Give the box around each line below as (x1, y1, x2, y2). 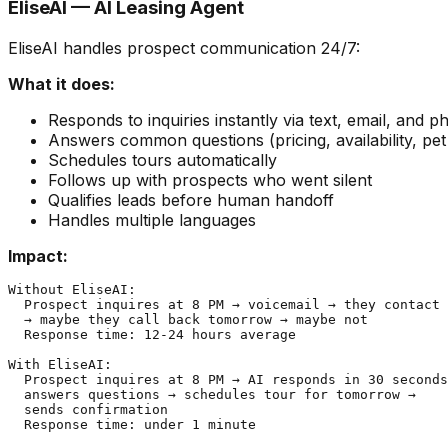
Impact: (8, 246, 68, 267)
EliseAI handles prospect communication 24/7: (8, 38, 360, 59)
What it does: (8, 74, 115, 95)
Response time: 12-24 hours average (8, 327, 296, 343)
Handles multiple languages (48, 210, 256, 231)
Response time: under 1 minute (8, 417, 256, 433)
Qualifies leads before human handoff (48, 190, 334, 211)
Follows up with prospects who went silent (48, 170, 372, 191)
